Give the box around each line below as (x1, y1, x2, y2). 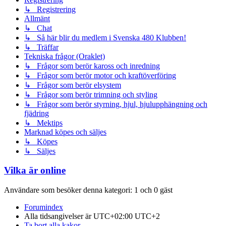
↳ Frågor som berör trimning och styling (24, 90, 157, 99)
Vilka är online (4, 165, 66, 176)
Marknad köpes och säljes (24, 127, 106, 136)
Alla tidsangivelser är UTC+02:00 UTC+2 (24, 212, 160, 221)
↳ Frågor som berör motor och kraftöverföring (24, 71, 176, 80)
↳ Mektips (24, 118, 63, 127)
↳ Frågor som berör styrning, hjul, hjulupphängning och (24, 99, 207, 108)
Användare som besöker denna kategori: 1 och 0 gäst (4, 186, 173, 195)
